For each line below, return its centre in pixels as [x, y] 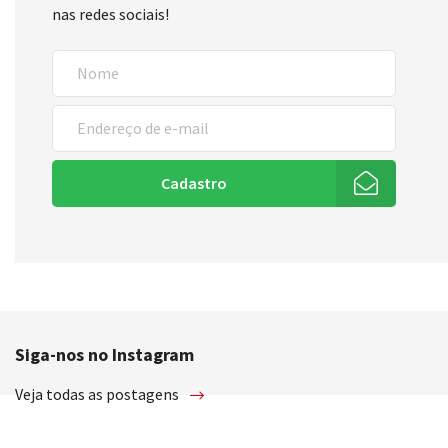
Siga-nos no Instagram [104, 355]
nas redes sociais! [111, 14]
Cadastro [193, 183]
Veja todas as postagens [98, 394]
